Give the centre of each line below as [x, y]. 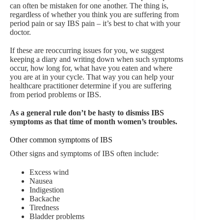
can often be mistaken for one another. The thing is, [89, 5]
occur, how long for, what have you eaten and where [91, 68]
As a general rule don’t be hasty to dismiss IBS [87, 113]
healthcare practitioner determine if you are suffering [91, 85]
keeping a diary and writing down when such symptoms [96, 59]
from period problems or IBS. [55, 94]
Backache [45, 198]
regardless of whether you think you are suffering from [94, 14]
